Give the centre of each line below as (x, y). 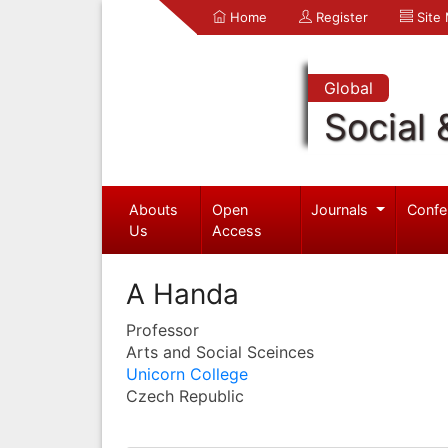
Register (340, 17)
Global (348, 88)
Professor (162, 329)
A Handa (182, 293)
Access (237, 230)
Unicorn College (187, 373)
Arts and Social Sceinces (220, 351)
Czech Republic (185, 395)
